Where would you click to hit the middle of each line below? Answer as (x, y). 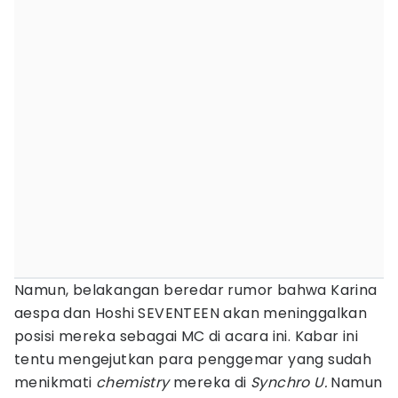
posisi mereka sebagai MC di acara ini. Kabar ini (187, 336)
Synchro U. (291, 382)
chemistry (133, 382)
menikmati (56, 382)
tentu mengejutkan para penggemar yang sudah (193, 359)
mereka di (210, 382)
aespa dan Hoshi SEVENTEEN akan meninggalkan (191, 313)
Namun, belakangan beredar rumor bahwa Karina (196, 290)
